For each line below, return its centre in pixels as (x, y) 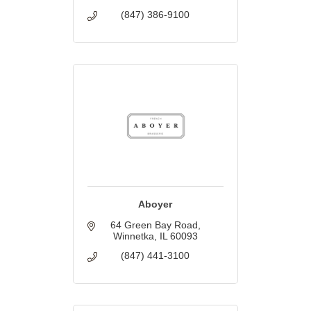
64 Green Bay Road (154, 225)
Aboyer (155, 204)
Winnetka (133, 236)
